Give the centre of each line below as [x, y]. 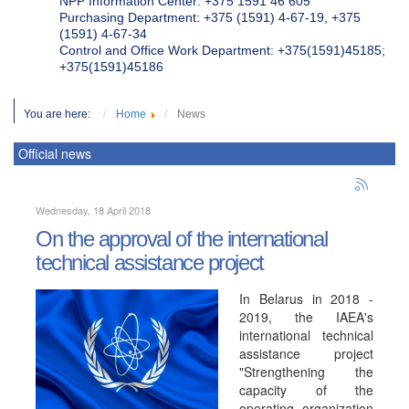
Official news [55, 153]
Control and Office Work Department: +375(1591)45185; [222, 50]
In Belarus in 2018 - [306, 299]
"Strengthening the [306, 372]
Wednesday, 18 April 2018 [93, 210]
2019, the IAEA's [306, 317]
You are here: [61, 114]
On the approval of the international [182, 239]
